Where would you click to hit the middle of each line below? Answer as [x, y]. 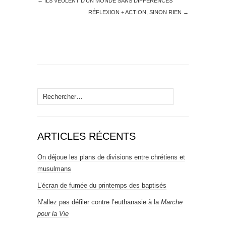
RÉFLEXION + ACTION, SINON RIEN [136, 12]
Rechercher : [55, 94]
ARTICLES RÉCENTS [87, 136]
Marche [172, 202]
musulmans [54, 169]
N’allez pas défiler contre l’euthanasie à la [99, 202]
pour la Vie [53, 214]
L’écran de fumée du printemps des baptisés [102, 185]
